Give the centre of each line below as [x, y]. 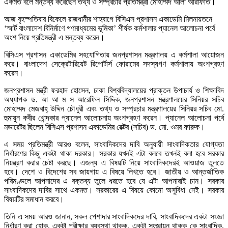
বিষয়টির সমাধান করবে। [34, 199]
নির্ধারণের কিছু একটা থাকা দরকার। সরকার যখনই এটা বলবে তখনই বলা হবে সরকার [114, 154]
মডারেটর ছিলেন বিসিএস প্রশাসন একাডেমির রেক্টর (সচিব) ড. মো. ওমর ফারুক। [105, 127]
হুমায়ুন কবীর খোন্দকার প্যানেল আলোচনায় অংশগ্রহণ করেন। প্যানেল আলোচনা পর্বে [114, 118]
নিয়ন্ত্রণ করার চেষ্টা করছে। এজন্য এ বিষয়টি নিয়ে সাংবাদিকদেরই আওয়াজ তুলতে [114, 163]
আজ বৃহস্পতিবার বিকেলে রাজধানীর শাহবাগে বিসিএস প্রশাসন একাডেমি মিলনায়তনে [108, 19]
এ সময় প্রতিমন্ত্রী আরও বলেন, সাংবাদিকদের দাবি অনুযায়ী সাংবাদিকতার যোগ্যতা [114, 145]
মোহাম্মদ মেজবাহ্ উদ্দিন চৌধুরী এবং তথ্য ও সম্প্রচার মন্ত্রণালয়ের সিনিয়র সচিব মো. [114, 109]
